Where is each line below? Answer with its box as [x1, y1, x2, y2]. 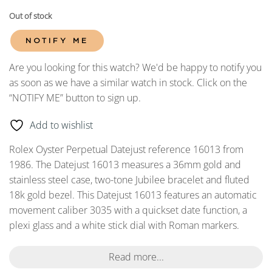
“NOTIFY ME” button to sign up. [9, 90, 141, 104]
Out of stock [9, 10, 52, 21]
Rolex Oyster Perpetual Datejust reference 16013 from [9, 143, 243, 157]
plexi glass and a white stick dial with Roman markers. [9, 219, 239, 233]
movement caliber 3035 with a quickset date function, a [9, 203, 247, 217]
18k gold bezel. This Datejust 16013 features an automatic [9, 188, 257, 202]
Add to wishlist [30, 118, 93, 132]
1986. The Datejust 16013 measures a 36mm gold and [9, 158, 241, 172]
